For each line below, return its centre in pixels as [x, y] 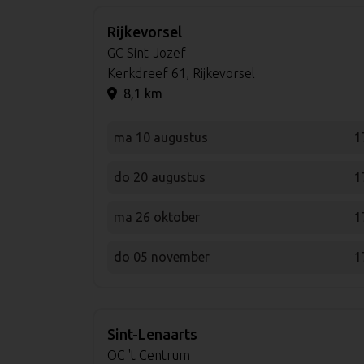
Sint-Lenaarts [152, 334]
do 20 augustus [160, 177]
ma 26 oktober [157, 217]
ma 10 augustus [161, 137]
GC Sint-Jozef [147, 52]
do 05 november [162, 256]
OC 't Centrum [149, 355]
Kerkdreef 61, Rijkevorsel [181, 73]
